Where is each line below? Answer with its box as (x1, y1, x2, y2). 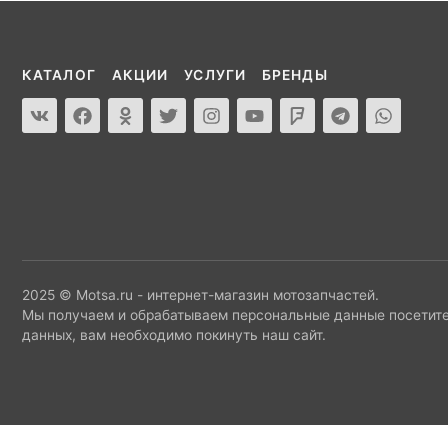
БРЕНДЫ (261, 66, 328, 83)
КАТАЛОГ (22, 66, 96, 83)
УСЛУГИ (184, 66, 246, 83)
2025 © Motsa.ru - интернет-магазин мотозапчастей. (22, 286, 379, 303)
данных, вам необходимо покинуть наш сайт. (22, 326, 326, 343)
